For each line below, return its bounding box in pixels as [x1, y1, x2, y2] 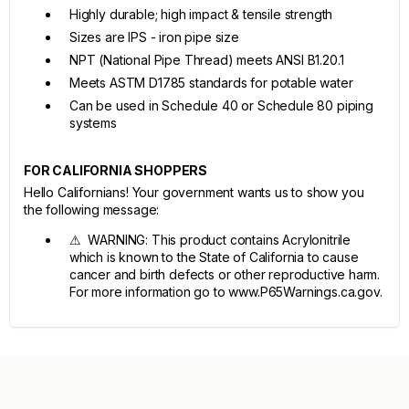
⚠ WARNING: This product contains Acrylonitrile [69, 232, 351, 247]
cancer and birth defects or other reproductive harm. [69, 267, 381, 282]
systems [69, 115, 117, 131]
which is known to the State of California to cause [69, 249, 359, 265]
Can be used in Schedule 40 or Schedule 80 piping [69, 98, 373, 113]
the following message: [24, 202, 160, 217]
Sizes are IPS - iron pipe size [69, 29, 239, 45]
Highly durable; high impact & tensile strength [69, 6, 333, 22]
